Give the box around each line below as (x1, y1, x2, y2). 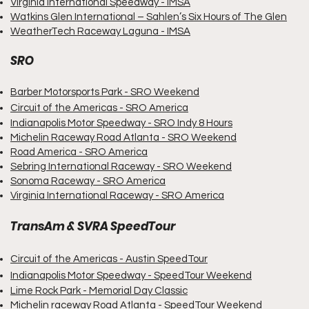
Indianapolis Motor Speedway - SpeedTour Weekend (10, 270, 252, 281)
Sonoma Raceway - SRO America (10, 176, 166, 186)
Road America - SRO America (10, 147, 148, 157)
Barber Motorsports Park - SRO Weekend (10, 87, 199, 97)
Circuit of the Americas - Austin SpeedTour (10, 254, 208, 264)
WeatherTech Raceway (10, 26, 123, 37)
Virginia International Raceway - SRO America (10, 190, 224, 201)
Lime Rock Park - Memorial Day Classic (10, 286, 188, 296)
